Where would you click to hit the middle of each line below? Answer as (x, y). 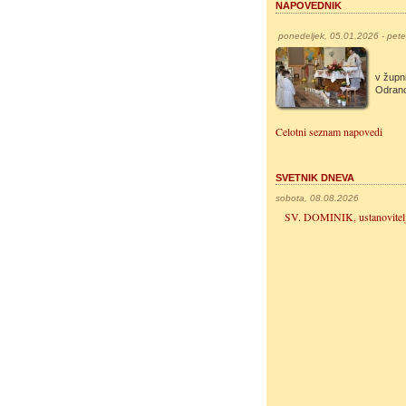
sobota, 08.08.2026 (317, 198)
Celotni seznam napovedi (329, 132)
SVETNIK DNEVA (315, 178)
